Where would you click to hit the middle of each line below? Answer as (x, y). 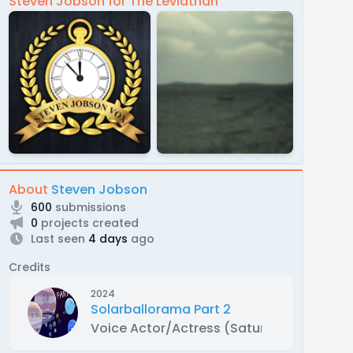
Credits (29, 267)
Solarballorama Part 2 (160, 309)
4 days (106, 238)
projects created (88, 223)
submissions (89, 207)
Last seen (58, 238)
